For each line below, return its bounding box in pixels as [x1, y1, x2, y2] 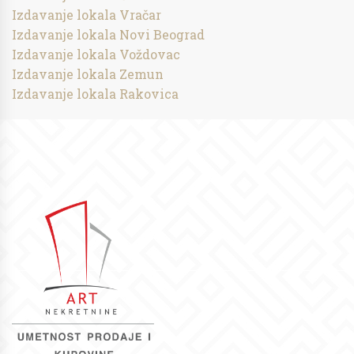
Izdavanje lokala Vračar [12, 6, 161, 23]
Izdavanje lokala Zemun [12, 66, 164, 82]
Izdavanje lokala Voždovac [12, 46, 180, 62]
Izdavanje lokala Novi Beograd [12, 26, 205, 43]
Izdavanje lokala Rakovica [12, 85, 179, 102]
